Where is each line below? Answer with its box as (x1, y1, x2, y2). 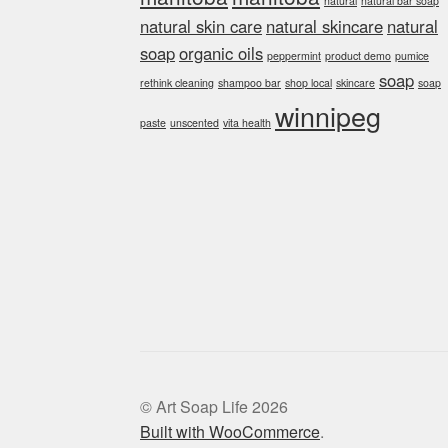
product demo (325, 47, 392, 63)
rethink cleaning (140, 74, 215, 90)
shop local (285, 74, 333, 90)
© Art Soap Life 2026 (140, 394, 289, 418)
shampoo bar (218, 74, 282, 90)
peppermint (267, 47, 322, 63)
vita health (223, 114, 272, 130)
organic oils (179, 40, 264, 65)
